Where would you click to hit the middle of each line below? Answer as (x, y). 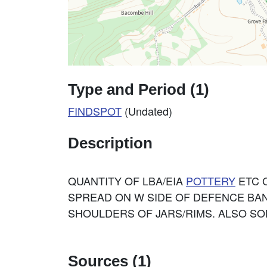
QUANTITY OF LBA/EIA (127, 181)
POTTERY (211, 181)
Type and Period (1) (139, 89)
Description (110, 143)
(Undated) (147, 111)
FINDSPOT (95, 111)
